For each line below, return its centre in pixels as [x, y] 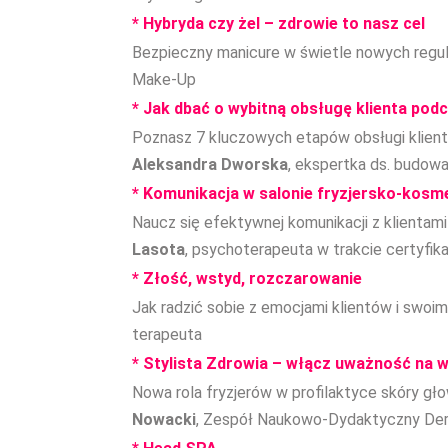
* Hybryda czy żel [196, 23]
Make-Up [164, 79]
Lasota [158, 249]
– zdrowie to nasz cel [344, 23]
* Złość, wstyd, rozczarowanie [247, 278]
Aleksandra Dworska [210, 164]
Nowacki [164, 419]
